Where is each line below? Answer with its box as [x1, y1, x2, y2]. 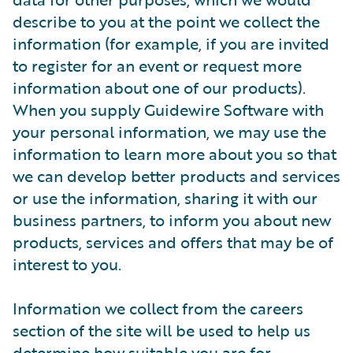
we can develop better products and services [13, 164, 340, 188]
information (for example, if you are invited [13, 32, 329, 55]
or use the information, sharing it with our [13, 186, 318, 210]
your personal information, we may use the [13, 120, 326, 143]
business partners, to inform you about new [13, 208, 331, 232]
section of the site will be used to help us [13, 318, 310, 342]
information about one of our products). [13, 76, 306, 99]
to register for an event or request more [13, 54, 302, 77]
